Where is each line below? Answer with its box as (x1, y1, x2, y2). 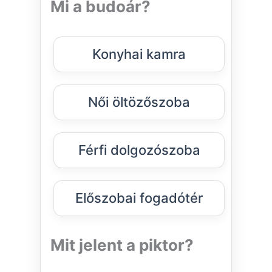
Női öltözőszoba (88, 94, 190, 110)
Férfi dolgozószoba (78, 142, 200, 158)
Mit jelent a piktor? (50, 236, 194, 255)
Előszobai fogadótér (75, 190, 203, 206)
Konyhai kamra (92, 46, 186, 63)
